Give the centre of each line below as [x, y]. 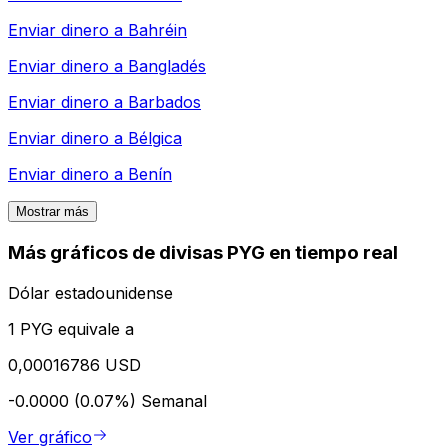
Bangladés [167, 66]
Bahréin [157, 30]
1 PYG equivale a [71, 328]
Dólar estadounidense [90, 292]
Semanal [174, 400]
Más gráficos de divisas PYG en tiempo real [203, 253]
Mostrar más [52, 212]
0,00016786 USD [74, 364]
